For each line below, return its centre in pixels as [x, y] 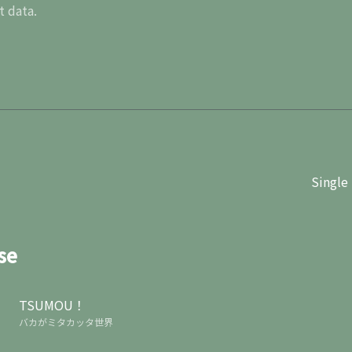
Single [330, 181]
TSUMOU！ [52, 305]
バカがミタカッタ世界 [66, 322]
